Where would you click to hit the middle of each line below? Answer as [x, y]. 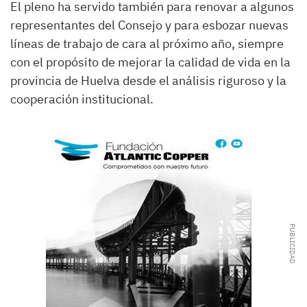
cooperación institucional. [82, 99]
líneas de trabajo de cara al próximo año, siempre [147, 43]
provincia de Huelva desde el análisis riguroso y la [148, 80]
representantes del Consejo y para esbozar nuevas [149, 25]
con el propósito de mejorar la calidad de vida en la [150, 62]
